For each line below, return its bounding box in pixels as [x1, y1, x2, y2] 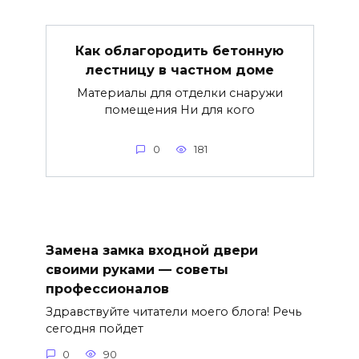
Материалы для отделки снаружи [76, 86, 283, 101]
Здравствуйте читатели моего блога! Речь [45, 305, 301, 320]
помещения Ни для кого [104, 103, 255, 118]
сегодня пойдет [45, 321, 143, 337]
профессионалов [45, 281, 169, 297]
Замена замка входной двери [45, 243, 258, 259]
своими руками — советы [45, 262, 228, 278]
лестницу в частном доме [85, 63, 274, 79]
